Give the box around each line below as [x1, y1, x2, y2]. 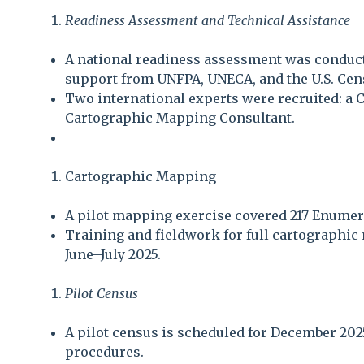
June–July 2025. [65, 245, 161, 262]
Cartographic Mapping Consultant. [65, 109, 295, 126]
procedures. [65, 343, 144, 360]
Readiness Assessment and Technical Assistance [65, 11, 350, 28]
